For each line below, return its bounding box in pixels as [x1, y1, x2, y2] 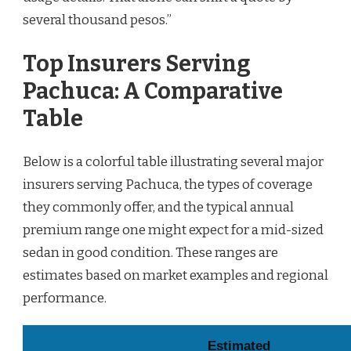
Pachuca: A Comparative [23, 77, 283, 105]
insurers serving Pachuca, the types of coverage [23, 176, 313, 194]
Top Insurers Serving [23, 49, 251, 78]
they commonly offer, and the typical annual [23, 199, 294, 216]
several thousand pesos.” [23, 12, 172, 29]
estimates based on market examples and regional [23, 267, 328, 284]
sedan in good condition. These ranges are [23, 244, 278, 262]
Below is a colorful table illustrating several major [23, 154, 324, 171]
